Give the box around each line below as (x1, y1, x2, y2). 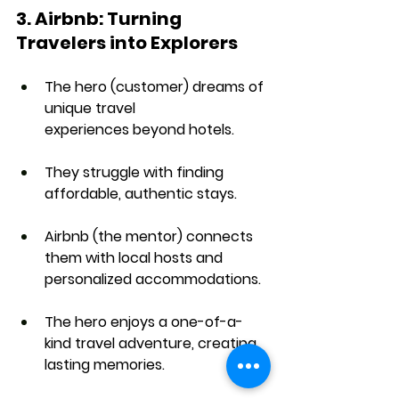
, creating (191, 332, 260, 354)
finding (176, 161, 227, 183)
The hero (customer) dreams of (45, 76, 267, 97)
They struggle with (45, 161, 176, 183)
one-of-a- (171, 311, 243, 332)
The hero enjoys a (45, 311, 171, 332)
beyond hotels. (129, 118, 234, 140)
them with (45, 247, 118, 268)
